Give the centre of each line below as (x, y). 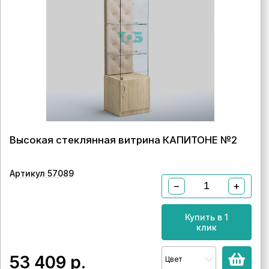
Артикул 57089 (42, 173)
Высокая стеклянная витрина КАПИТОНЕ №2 (123, 140)
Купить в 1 (206, 217)
